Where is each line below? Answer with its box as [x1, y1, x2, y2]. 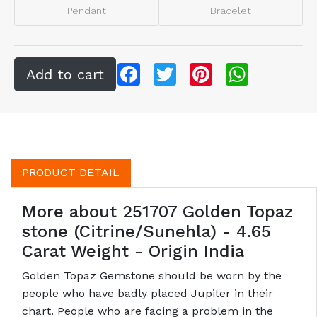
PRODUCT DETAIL [22, 165, 120, 179]
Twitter [176, 61, 214, 75]
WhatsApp [248, 61, 304, 75]
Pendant [67, 4, 106, 16]
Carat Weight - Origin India [22, 241, 244, 261]
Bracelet [210, 4, 251, 16]
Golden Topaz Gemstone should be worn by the [22, 268, 282, 282]
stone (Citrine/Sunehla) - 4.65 [22, 221, 271, 241]
